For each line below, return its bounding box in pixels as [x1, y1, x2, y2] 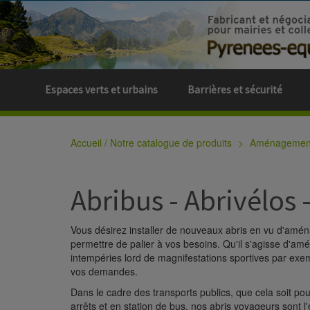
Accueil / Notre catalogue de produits [71, 136, 232, 149]
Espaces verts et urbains [45, 83, 158, 96]
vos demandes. [71, 264, 138, 278]
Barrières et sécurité [188, 83, 282, 96]
